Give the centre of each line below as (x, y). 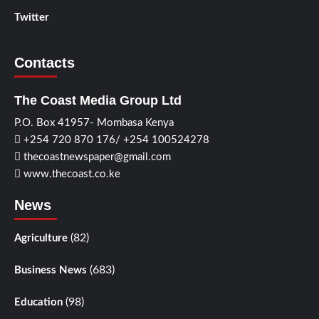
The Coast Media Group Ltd (98, 100)
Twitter (32, 17)
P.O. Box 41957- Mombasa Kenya (94, 122)
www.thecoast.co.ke (70, 174)
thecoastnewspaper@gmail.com (96, 157)
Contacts (45, 62)
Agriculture (41, 238)
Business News (51, 270)
